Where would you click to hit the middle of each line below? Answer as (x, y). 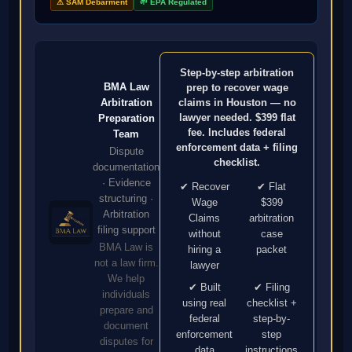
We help (126, 278)
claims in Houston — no (237, 103)
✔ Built (204, 288)
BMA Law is (126, 247)
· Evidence (126, 182)
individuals (126, 294)
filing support (126, 229)
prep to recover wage (237, 88)
